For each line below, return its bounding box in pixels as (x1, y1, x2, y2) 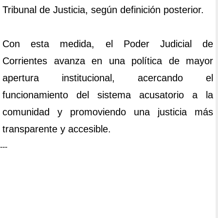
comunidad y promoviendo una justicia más (2, 107, 213, 118)
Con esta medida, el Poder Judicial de (2, 38, 213, 50)
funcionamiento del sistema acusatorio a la (2, 90, 213, 101)
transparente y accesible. (2, 124, 111, 135)
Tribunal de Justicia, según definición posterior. (2, 4, 204, 16)
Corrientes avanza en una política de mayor (2, 55, 213, 67)
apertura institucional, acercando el (2, 73, 213, 84)
